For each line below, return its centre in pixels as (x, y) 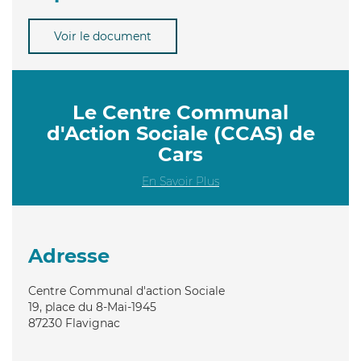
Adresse (69, 255)
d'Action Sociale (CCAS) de (180, 133)
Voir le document (103, 36)
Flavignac (93, 323)
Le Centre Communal (180, 112)
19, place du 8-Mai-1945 (92, 307)
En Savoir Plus (180, 181)
